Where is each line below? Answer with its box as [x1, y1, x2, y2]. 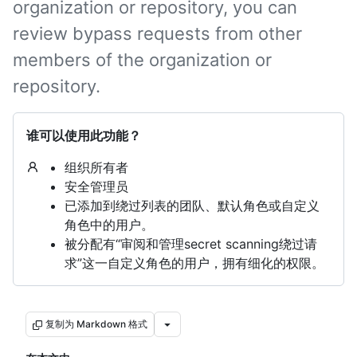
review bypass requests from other [13, 23, 302, 44]
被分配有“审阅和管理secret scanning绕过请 [65, 236, 317, 252]
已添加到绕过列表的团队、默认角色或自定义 [65, 198, 320, 214]
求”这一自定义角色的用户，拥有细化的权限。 [65, 255, 324, 271]
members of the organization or [13, 49, 272, 70]
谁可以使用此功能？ [26, 127, 141, 143]
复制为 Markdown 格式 [45, 318, 147, 330]
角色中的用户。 [65, 217, 154, 233]
